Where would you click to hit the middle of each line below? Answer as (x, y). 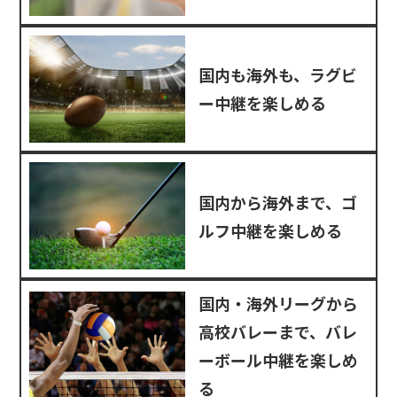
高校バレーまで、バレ (278, 332)
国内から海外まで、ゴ (278, 202)
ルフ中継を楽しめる (270, 230)
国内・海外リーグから (278, 304)
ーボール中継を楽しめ (278, 360)
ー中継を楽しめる (262, 103)
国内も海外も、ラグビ (278, 75)
